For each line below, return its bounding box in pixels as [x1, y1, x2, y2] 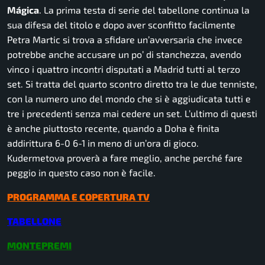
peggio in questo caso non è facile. [7, 167, 156, 179]
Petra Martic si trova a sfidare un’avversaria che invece [7, 34, 243, 46]
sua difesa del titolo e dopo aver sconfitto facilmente [7, 19, 235, 31]
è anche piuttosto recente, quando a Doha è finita [7, 122, 219, 134]
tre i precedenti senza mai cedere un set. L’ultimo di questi [7, 108, 257, 119]
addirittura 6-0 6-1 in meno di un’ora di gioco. [7, 137, 199, 149]
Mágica [7, 4, 39, 16]
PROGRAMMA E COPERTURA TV [7, 191, 150, 203]
